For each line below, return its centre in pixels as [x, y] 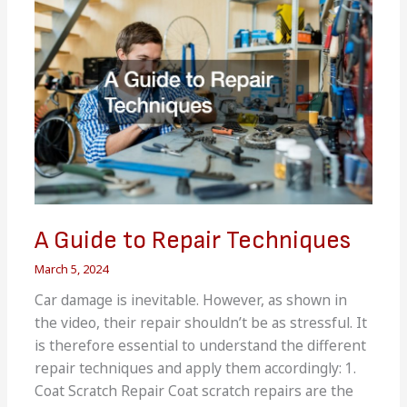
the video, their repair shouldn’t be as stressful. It [201, 322]
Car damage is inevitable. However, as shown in [191, 299]
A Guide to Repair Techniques [193, 241]
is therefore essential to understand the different [201, 345]
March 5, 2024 [72, 268]
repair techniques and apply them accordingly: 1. [196, 367]
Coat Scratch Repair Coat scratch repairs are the [194, 390]
